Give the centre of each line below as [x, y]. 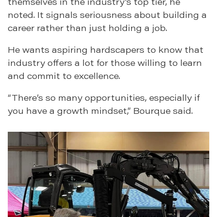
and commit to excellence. [64, 76]
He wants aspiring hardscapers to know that [106, 50]
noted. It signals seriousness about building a [107, 15]
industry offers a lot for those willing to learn [105, 63]
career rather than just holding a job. [87, 28]
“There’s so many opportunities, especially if [104, 98]
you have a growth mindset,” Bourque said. [100, 111]
